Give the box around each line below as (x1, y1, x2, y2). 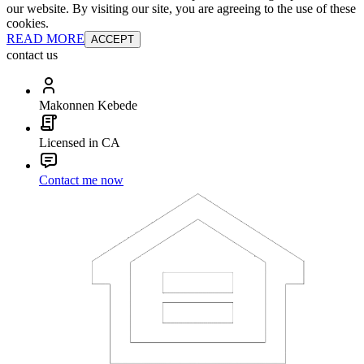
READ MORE (6, 32, 84, 46)
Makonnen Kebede (39, 98, 137, 113)
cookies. (6, 16, 49, 31)
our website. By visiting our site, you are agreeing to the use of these (6, 2, 356, 16)
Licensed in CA (39, 136, 120, 150)
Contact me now (39, 173, 123, 188)
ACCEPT (91, 33, 134, 46)
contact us (6, 48, 58, 63)
